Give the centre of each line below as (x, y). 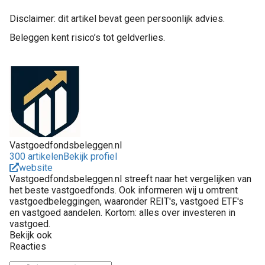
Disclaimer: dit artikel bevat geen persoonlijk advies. (117, 18)
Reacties (28, 246)
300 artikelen (36, 156)
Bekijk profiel (90, 156)
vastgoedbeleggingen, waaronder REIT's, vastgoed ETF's (127, 201)
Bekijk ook (31, 235)
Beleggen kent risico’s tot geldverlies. (87, 37)
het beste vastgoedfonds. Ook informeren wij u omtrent (124, 190)
